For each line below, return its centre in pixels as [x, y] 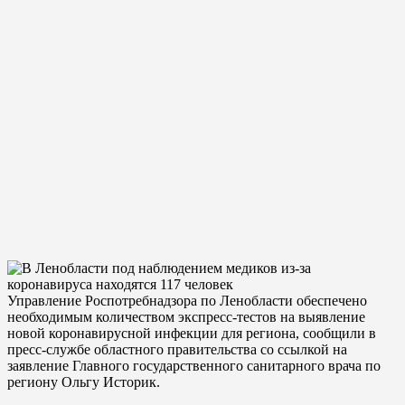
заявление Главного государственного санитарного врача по [194, 365]
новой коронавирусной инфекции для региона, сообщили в [192, 333]
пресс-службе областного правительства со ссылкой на [177, 349]
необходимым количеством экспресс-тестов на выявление [186, 316]
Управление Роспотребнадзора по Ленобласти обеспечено [187, 300]
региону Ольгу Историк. [84, 381]
